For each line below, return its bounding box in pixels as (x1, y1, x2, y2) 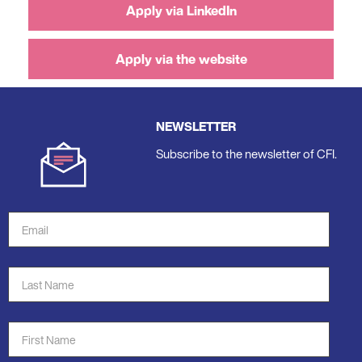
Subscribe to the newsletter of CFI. (156, 144, 337, 162)
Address (7, 233, 57, 252)
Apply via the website (115, 48, 247, 69)
